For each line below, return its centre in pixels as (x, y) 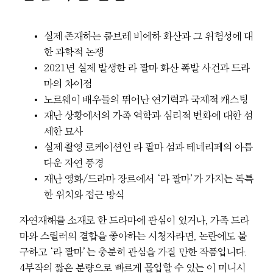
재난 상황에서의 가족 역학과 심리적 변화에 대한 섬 (148, 115)
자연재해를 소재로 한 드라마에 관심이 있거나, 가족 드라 (134, 220)
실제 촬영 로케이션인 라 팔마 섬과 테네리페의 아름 (148, 147)
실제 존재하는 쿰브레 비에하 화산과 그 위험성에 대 (148, 36)
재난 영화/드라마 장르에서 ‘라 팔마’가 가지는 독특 (149, 178)
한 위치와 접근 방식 (84, 194)
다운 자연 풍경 (74, 162)
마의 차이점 (68, 83)
